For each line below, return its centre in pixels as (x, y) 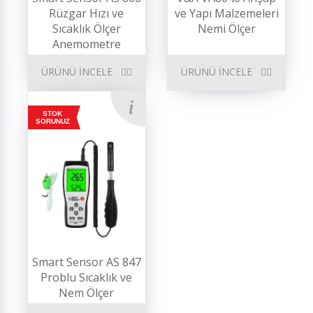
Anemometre (86, 44)
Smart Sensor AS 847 (86, 262)
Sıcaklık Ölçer (86, 28)
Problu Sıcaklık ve (87, 277)
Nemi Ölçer (226, 28)
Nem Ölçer (87, 292)
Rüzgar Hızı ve (87, 13)
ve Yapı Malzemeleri (226, 13)
